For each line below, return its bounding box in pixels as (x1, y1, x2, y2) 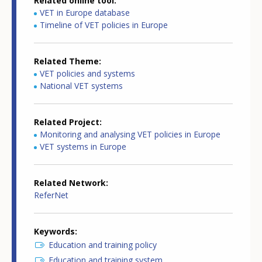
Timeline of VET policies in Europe (40, 19, 168, 30)
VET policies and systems (40, 67, 135, 79)
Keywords (34, 225, 75, 237)
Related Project (34, 116, 99, 127)
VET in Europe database (40, 6, 130, 18)
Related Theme (34, 55, 99, 67)
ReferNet (34, 189, 68, 201)
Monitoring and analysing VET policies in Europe (40, 128, 220, 140)
